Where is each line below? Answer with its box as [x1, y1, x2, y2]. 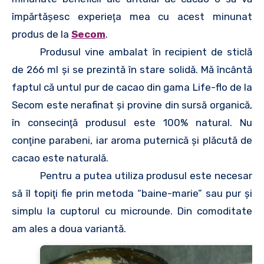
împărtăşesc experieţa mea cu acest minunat [12, 10, 252, 22]
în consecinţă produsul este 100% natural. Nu [12, 116, 252, 128]
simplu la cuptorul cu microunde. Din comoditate [12, 204, 252, 217]
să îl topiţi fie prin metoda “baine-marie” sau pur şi [12, 187, 252, 199]
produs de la [12, 28, 71, 40]
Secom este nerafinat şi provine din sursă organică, [12, 98, 252, 111]
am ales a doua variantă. [12, 222, 126, 235]
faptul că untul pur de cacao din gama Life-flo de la [12, 81, 252, 93]
